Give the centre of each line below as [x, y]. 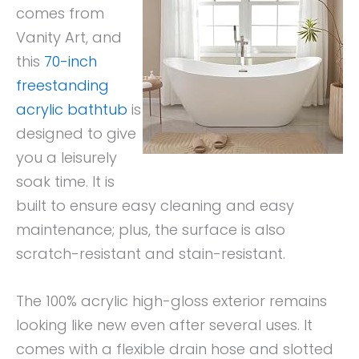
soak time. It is [65, 182]
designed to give [76, 134]
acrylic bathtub [72, 110]
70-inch [71, 62]
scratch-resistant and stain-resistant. [151, 254]
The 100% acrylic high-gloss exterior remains [171, 301]
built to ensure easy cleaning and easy [155, 206]
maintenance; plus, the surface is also [151, 230]
